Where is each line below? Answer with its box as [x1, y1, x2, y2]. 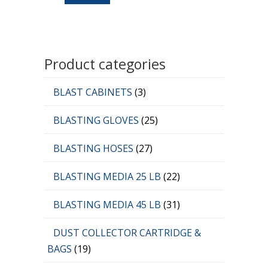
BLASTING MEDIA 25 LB [53, 169, 163, 183]
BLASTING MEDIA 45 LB [53, 197, 163, 211]
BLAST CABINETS [53, 85, 135, 99]
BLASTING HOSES [53, 141, 136, 155]
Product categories [44, 54, 166, 74]
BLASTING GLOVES [53, 113, 141, 127]
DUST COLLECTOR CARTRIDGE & [53, 226, 201, 239]
